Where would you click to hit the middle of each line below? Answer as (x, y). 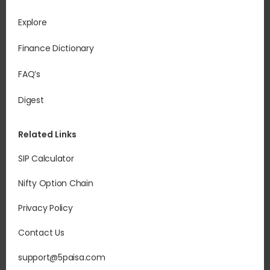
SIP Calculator (46, 159)
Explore (33, 23)
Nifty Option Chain (56, 184)
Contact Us (41, 233)
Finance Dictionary (56, 49)
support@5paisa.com (62, 258)
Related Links (47, 135)
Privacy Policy (46, 208)
